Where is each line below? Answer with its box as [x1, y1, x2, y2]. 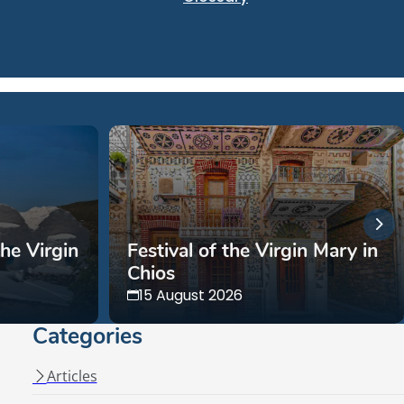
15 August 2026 [138, 284, 243, 306]
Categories [32, 320, 142, 352]
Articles [46, 365, 97, 386]
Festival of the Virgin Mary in [126, 236, 378, 264]
